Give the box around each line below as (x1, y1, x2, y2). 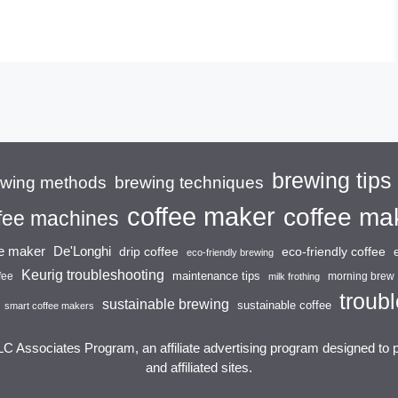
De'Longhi (53, 244, 111, 259)
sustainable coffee (236, 298, 331, 313)
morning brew (328, 270, 394, 283)
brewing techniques (114, 172, 264, 193)
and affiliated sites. (146, 359, 252, 375)
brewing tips (271, 168, 392, 194)
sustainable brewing (101, 297, 229, 313)
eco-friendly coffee (282, 244, 386, 259)
